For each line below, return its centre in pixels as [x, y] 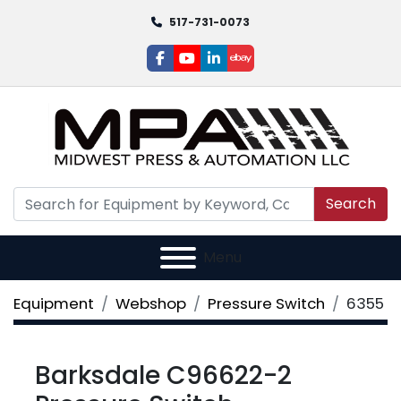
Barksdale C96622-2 [163, 375]
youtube [215, 67]
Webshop [151, 303]
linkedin [239, 67]
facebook [193, 67]
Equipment [54, 303]
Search [351, 204]
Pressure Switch [266, 303]
